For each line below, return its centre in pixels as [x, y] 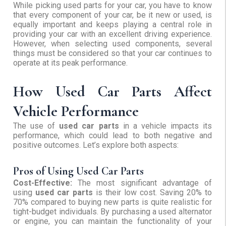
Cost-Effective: [46, 183]
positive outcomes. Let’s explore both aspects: [96, 145]
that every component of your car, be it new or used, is [112, 15]
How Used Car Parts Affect [112, 92]
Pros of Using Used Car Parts [79, 171]
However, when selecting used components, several [112, 44]
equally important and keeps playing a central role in [112, 25]
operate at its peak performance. [71, 63]
